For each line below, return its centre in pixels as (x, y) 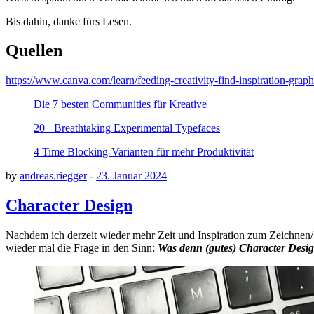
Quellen (34, 51)
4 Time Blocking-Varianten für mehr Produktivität (144, 152)
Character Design (69, 206)
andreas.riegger (53, 176)
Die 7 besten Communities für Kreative (120, 104)
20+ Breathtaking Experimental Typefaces (127, 128)
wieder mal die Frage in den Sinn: (82, 248)
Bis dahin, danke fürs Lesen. (69, 21)
